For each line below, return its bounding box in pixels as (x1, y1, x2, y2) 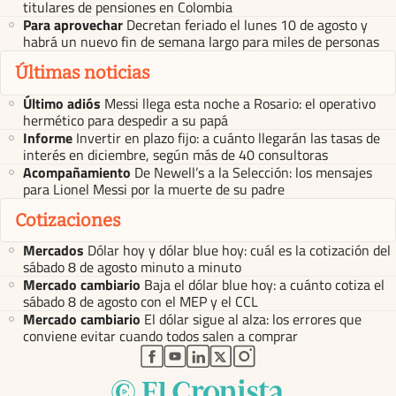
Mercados (23, 240, 84, 262)
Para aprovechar (23, 14, 123, 36)
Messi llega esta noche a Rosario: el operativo (104, 92, 376, 114)
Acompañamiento (23, 161, 131, 183)
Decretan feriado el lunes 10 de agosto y (126, 14, 368, 36)
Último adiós (23, 92, 101, 114)
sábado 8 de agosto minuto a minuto (23, 256, 241, 278)
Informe (23, 126, 72, 148)
